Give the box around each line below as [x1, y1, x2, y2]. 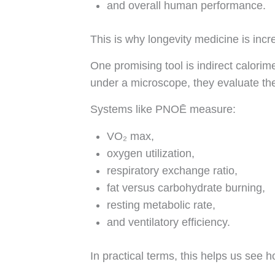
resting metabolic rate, [107, 198, 215, 211]
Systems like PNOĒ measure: [90, 103, 236, 116]
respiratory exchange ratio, [107, 164, 238, 177]
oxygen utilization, [107, 147, 195, 160]
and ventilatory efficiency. [107, 215, 230, 228]
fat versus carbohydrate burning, [107, 181, 265, 194]
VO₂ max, [107, 130, 154, 142]
